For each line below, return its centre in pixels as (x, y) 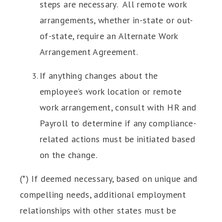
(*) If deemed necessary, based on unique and (109, 179)
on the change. (69, 155)
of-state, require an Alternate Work (109, 36)
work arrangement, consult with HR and (118, 107)
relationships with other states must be (98, 210)
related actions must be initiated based (118, 139)
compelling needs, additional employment (103, 194)
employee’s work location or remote (111, 91)
